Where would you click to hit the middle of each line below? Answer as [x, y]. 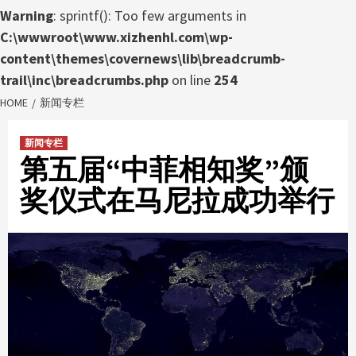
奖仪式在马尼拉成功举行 [177, 200]
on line [191, 79]
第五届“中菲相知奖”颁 [164, 169]
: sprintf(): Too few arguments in [150, 15]
